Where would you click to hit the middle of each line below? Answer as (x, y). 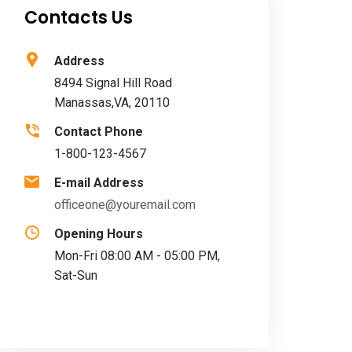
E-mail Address (99, 183)
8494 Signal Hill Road (113, 83)
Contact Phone (99, 132)
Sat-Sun (76, 275)
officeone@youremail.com (125, 205)
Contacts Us (79, 18)
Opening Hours (99, 234)
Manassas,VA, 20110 (112, 103)
